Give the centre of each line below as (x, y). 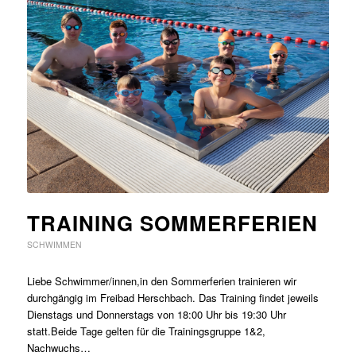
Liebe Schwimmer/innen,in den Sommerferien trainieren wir (161, 281)
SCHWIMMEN (54, 244)
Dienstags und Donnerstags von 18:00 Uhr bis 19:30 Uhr (156, 314)
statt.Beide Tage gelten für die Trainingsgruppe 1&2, (146, 331)
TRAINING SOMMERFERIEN (172, 222)
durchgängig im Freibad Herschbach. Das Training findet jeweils (172, 297)
